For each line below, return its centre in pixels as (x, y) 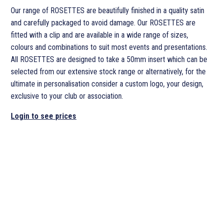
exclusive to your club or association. (67, 96)
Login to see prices (44, 116)
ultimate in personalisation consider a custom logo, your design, (107, 84)
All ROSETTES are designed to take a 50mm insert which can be (109, 59)
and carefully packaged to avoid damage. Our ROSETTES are (103, 22)
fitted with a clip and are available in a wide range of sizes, (100, 35)
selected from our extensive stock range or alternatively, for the (109, 71)
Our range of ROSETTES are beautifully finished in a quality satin (108, 10)
